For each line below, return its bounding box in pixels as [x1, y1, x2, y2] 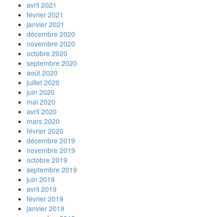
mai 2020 [27, 97, 55, 107]
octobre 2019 [27, 155, 67, 165]
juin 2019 [27, 174, 55, 184]
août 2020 [27, 68, 58, 77]
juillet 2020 [27, 77, 60, 87]
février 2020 [27, 126, 63, 136]
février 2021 [27, 10, 63, 19]
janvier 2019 [27, 203, 64, 213]
